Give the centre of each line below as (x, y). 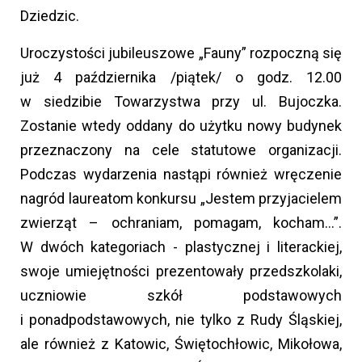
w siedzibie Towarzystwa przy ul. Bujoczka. (181, 102)
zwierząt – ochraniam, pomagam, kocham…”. (181, 223)
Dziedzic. (50, 16)
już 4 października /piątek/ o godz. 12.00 (181, 78)
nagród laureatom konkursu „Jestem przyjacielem (181, 199)
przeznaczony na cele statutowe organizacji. (181, 150)
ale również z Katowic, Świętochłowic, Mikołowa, (181, 344)
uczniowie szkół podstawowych (181, 296)
